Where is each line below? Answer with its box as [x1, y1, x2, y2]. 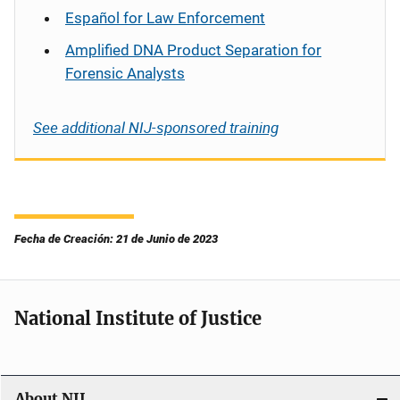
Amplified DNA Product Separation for [65, 41, 321, 59]
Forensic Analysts [65, 64, 185, 82]
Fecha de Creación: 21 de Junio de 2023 [14, 232, 218, 246]
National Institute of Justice [14, 307, 262, 329]
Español [65, 9, 120, 27]
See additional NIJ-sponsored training [33, 117, 279, 137]
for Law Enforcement [120, 9, 265, 27]
